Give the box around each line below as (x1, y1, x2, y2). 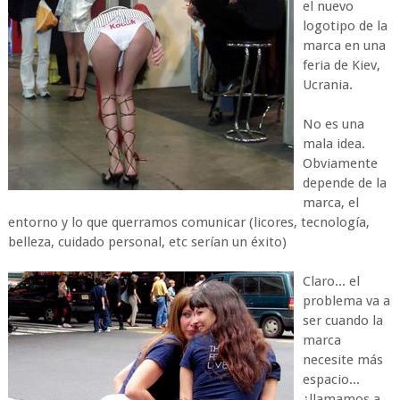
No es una (302, 116, 364, 132)
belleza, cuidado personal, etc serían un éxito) (7, 234, 287, 250)
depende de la (302, 175, 387, 191)
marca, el (302, 195, 359, 211)
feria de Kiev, (302, 57, 380, 73)
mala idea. (302, 136, 365, 152)
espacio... (302, 371, 360, 387)
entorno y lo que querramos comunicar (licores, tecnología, (7, 214, 370, 230)
